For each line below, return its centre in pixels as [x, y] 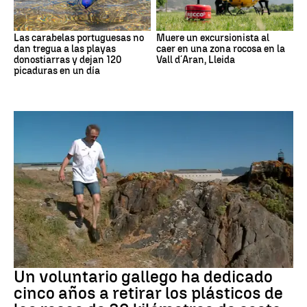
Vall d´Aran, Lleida [196, 60]
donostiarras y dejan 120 [67, 60]
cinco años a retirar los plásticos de [148, 293]
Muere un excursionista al [213, 38]
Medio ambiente [44, 258]
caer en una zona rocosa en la [221, 49]
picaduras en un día [57, 71]
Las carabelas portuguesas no [79, 38]
